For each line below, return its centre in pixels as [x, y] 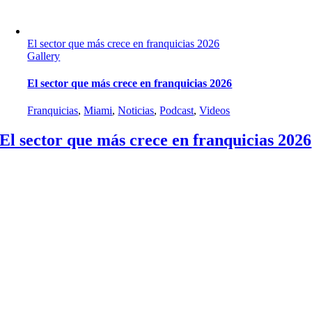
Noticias [136, 111]
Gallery [44, 56]
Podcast [177, 111]
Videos [215, 111]
